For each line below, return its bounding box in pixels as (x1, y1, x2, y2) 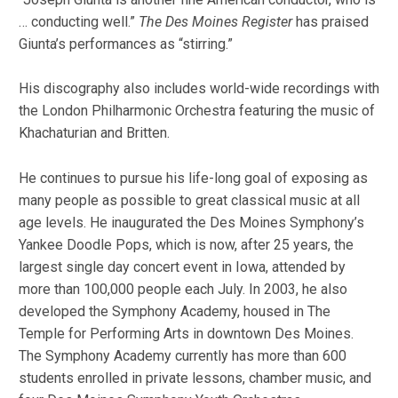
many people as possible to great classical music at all (18, 192, 360, 210)
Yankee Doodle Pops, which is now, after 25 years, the (18, 236, 354, 254)
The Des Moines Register (138, 12, 296, 30)
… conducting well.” (18, 12, 139, 30)
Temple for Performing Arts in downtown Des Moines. (18, 325, 354, 343)
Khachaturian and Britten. (18, 124, 170, 142)
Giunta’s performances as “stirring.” (18, 35, 233, 52)
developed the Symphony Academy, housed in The (18, 303, 330, 321)
